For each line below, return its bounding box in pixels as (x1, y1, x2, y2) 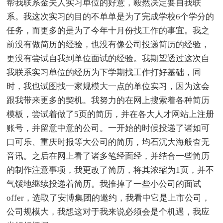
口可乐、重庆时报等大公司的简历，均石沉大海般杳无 (6, 137, 210, 147)
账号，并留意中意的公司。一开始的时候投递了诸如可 (6, 123, 210, 133)
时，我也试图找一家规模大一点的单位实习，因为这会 (6, 81, 210, 91)
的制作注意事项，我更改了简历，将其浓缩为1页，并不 (6, 165, 215, 175)
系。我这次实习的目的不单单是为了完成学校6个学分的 (6, 11, 215, 21)
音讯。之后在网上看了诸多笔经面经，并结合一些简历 (6, 151, 210, 161)
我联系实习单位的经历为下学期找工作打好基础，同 (6, 67, 202, 77)
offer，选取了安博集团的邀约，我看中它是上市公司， (6, 193, 211, 203)
